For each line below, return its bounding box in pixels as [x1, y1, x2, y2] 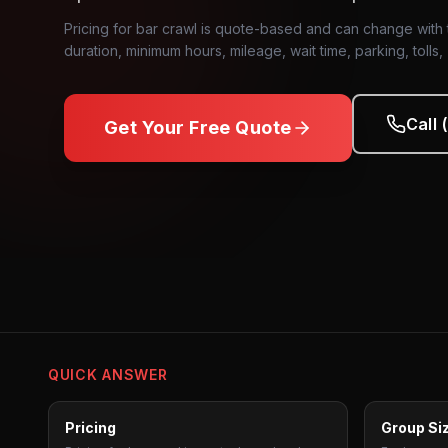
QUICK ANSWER [48, 366, 168, 383]
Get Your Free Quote [104, 117, 292, 138]
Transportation [137, 196, 226, 211]
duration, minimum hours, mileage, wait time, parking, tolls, [64, 42, 443, 59]
